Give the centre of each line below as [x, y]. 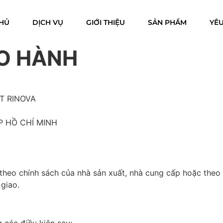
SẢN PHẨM [167, 22]
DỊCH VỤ [48, 22]
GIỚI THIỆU [105, 22]
